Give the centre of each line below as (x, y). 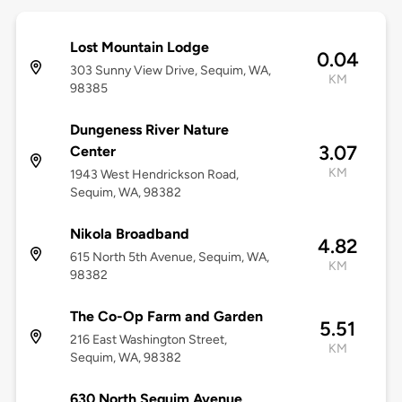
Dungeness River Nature (149, 130)
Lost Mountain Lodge (139, 48)
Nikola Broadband (129, 234)
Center (92, 152)
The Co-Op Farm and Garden (166, 317)
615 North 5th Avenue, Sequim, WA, (169, 258)
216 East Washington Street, (148, 340)
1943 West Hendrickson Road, (154, 175)
